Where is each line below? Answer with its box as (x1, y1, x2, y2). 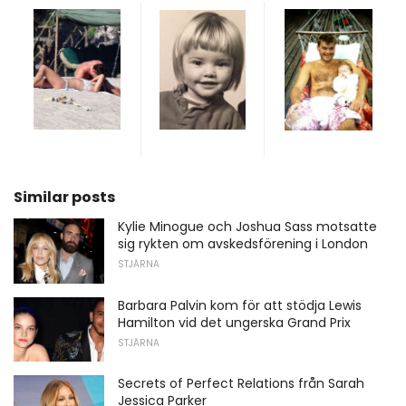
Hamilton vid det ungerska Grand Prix (118, 313, 351, 332)
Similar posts (14, 187, 115, 208)
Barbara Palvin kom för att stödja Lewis (118, 295, 362, 314)
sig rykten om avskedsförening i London (118, 235, 368, 254)
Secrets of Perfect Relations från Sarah (118, 374, 364, 393)
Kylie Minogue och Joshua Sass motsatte (118, 217, 377, 237)
